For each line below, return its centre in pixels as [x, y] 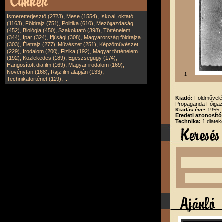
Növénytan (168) [27, 72]
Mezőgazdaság [115, 23]
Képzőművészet [119, 44]
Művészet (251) [77, 44]
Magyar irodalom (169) [96, 65]
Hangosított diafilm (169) [36, 65]
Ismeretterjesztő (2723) [35, 16]
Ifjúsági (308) [65, 37]
